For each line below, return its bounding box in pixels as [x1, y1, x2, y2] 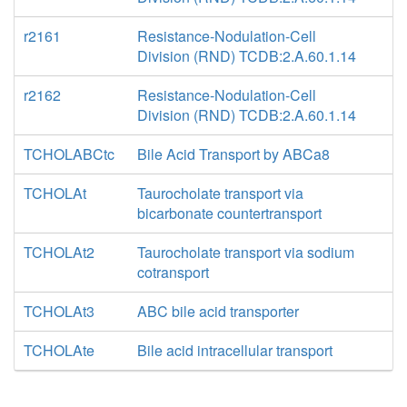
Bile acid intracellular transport [136, 340, 333, 361]
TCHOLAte [24, 340, 94, 361]
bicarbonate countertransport [136, 203, 322, 223]
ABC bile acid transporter [136, 301, 299, 322]
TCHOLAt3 [24, 301, 94, 322]
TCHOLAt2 [24, 242, 94, 263]
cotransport [136, 262, 209, 283]
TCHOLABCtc [24, 144, 114, 164]
